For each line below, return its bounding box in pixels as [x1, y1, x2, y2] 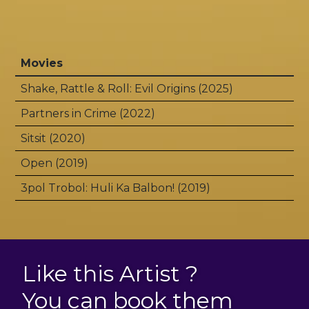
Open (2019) [21, 157, 88, 170]
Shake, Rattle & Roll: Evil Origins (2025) [21, 82, 233, 95]
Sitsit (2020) [21, 132, 86, 145]
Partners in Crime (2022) [21, 107, 155, 120]
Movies [21, 57, 63, 70]
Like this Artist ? [22, 260, 198, 287]
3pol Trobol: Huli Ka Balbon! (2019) [21, 181, 210, 195]
